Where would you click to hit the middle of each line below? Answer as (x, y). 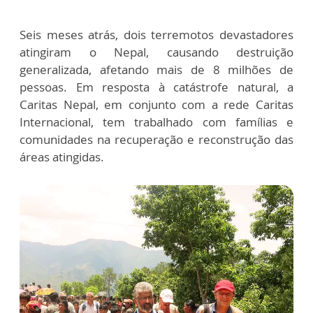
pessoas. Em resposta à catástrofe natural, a (156, 87)
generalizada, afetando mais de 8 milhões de (156, 70)
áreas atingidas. (62, 157)
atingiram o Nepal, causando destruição (156, 52)
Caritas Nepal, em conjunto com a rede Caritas (156, 105)
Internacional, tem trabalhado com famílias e (156, 122)
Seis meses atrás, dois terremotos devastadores (156, 35)
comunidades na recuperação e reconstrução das (156, 140)
